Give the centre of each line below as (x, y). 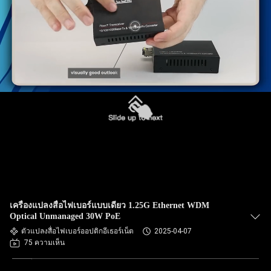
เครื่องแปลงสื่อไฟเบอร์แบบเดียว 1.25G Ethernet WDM (109, 205)
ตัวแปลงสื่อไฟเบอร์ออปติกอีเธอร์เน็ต (77, 231)
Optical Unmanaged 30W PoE (65, 216)
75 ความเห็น (44, 243)
